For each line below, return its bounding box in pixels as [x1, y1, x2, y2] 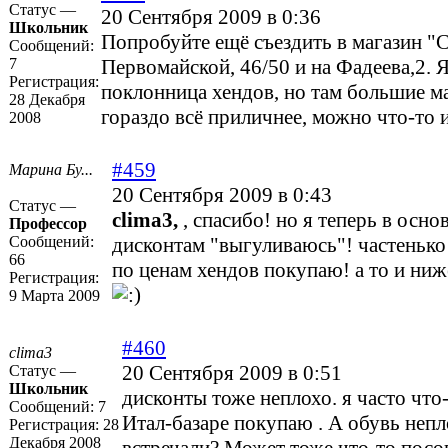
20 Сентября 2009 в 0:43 [112, 183, 332, 208]
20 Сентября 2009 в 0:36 [101, 5, 321, 30]
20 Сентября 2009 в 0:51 [122, 361, 342, 386]
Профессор [9, 215, 87, 233]
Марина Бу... [9, 161, 93, 179]
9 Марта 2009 [9, 287, 100, 305]
